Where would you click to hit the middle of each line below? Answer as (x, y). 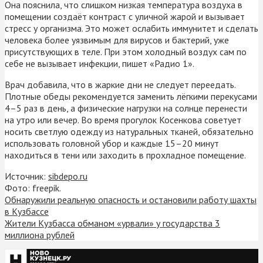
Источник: (26, 176)
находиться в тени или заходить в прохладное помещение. (125, 155)
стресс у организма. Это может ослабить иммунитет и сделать (131, 28)
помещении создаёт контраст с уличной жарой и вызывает (125, 16)
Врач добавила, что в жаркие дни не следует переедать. (120, 84)
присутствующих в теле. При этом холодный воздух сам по (126, 51)
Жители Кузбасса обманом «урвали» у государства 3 (112, 223)
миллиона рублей (40, 235)
